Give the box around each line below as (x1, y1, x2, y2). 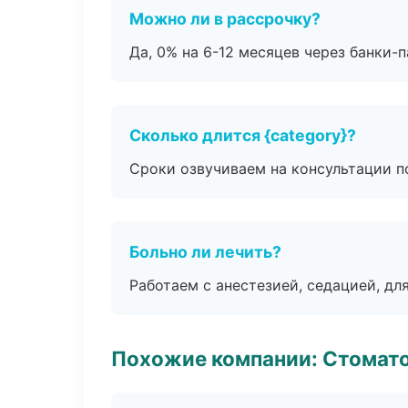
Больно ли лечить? (129, 242, 281, 261)
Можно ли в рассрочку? (129, 9, 321, 28)
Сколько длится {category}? (129, 126, 356, 145)
